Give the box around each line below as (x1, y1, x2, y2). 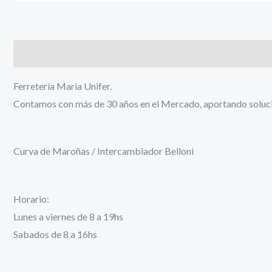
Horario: (13, 192, 49, 205)
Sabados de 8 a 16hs (13, 228, 97, 240)
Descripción (13, 48, 67, 59)
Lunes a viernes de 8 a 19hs (13, 210, 123, 222)
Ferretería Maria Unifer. (13, 80, 112, 92)
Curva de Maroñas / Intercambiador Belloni (13, 145, 194, 157)
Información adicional (79, 48, 177, 59)
